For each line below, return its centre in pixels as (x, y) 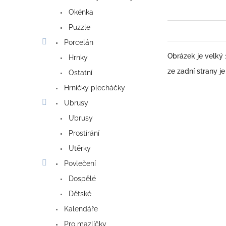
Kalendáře (80, 209)
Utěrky (79, 149)
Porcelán (78, 43)
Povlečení (79, 164)
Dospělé (81, 179)
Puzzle (78, 27)
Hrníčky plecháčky (94, 88)
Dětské (79, 194)
